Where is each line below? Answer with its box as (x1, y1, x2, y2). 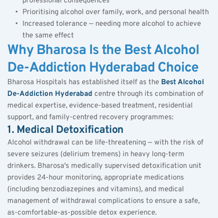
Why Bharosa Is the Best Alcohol (7, 41, 199, 59)
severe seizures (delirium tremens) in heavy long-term (7, 149, 184, 159)
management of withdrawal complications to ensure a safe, (7, 196, 200, 206)
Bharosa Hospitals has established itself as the (7, 77, 161, 87)
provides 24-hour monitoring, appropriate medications (7, 173, 184, 182)
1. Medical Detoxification (7, 123, 124, 137)
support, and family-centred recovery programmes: (7, 112, 173, 122)
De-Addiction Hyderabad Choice (7, 59, 199, 77)
